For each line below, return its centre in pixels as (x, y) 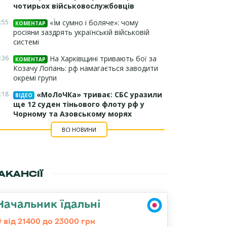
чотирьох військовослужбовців (74, 6)
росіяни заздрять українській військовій (81, 32)
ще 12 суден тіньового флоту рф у (79, 104)
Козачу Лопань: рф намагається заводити (86, 68)
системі (26, 42)
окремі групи (35, 78)
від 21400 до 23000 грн (48, 221)
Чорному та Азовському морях (72, 114)
